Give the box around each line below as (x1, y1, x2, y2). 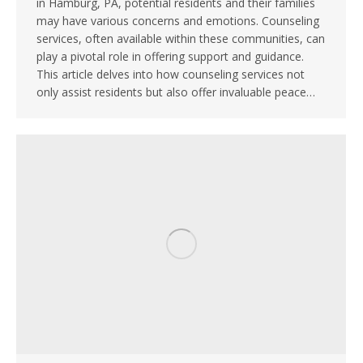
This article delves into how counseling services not (36, 66, 305, 83)
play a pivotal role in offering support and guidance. (36, 49, 304, 65)
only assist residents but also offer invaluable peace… (36, 84, 315, 100)
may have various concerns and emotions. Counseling (36, 13, 319, 29)
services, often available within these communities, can (36, 31, 325, 47)
